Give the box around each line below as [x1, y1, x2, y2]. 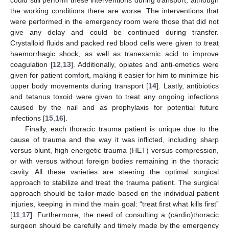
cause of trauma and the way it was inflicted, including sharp [10, 135, 219, 144]
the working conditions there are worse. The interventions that [10, 7, 219, 15]
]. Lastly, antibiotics [156, 82, 219, 90]
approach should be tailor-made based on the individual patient [10, 189, 219, 198]
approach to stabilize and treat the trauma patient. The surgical [10, 178, 219, 187]
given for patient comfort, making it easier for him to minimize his [10, 71, 219, 80]
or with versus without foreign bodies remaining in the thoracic [10, 157, 219, 166]
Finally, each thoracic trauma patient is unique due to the [25, 125, 219, 133]
